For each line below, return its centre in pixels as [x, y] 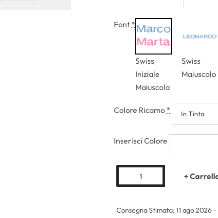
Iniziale [148, 74]
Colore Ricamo [140, 110]
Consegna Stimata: [146, 210]
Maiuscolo [199, 74]
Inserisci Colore [142, 141]
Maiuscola [153, 87]
